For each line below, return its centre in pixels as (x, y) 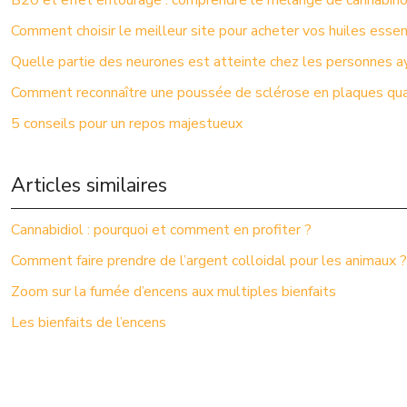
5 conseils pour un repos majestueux (127, 124)
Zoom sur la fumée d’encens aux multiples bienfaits (174, 292)
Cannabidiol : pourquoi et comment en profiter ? (161, 230)
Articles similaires (89, 185)
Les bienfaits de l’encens (89, 323)
